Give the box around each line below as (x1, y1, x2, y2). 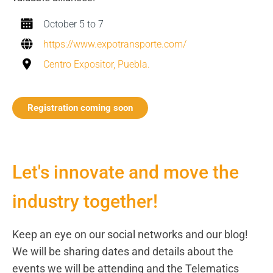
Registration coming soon (27, 102, 133, 113)
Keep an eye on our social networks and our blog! (12, 227, 248, 241)
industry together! (12, 190, 158, 212)
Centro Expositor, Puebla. (43, 58, 150, 70)
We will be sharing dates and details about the (12, 244, 233, 258)
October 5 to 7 (43, 18, 104, 30)
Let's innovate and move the (12, 161, 239, 183)
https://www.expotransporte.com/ (43, 38, 186, 50)
